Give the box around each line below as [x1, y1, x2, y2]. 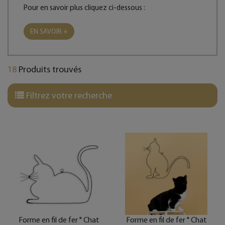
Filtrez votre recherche [24, 90, 112, 101]
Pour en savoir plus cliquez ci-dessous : [24, 3, 145, 12]
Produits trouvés [17, 64, 81, 75]
